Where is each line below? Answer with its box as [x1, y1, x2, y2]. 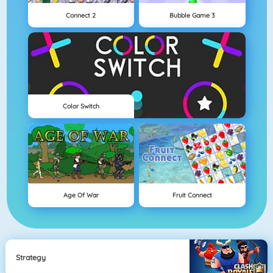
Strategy [16, 253, 46, 263]
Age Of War [63, 191, 99, 200]
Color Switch [62, 102, 99, 111]
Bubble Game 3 [169, 10, 215, 19]
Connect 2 [66, 10, 96, 19]
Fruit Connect [172, 191, 212, 200]
